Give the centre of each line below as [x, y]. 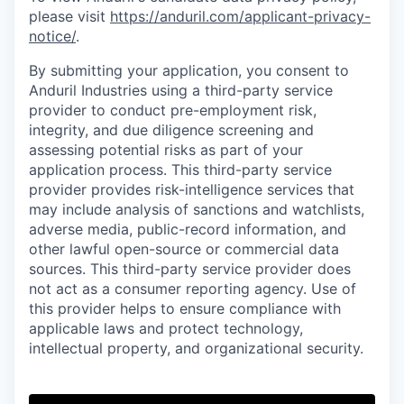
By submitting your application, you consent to [189, 71]
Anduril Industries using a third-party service [181, 91]
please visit [69, 17]
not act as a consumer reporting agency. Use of [193, 289]
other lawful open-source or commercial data [184, 249]
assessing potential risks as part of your [166, 150]
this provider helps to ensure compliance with [185, 309]
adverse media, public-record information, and [188, 230]
